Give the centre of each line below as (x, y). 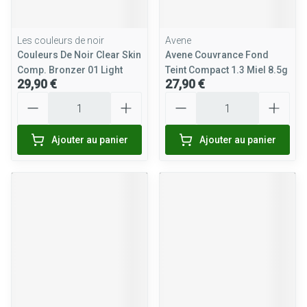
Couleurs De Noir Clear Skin (79, 55)
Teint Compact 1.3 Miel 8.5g (226, 70)
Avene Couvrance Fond (217, 55)
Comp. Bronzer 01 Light (70, 70)
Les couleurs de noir (61, 40)
